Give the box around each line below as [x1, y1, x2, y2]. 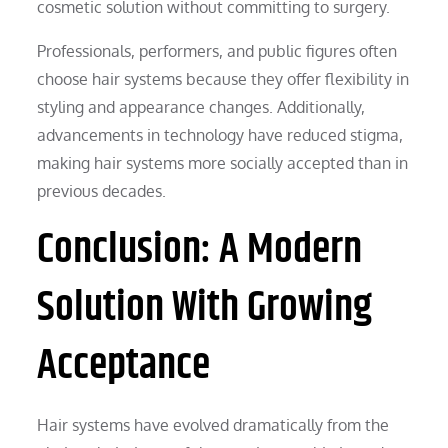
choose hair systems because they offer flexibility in [37, 68, 410, 89]
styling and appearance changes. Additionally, [37, 96, 366, 117]
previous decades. [37, 180, 167, 201]
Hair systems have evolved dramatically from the [37, 414, 390, 435]
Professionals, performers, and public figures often [37, 40, 398, 61]
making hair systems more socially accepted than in [37, 152, 409, 173]
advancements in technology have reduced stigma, [37, 124, 404, 145]
